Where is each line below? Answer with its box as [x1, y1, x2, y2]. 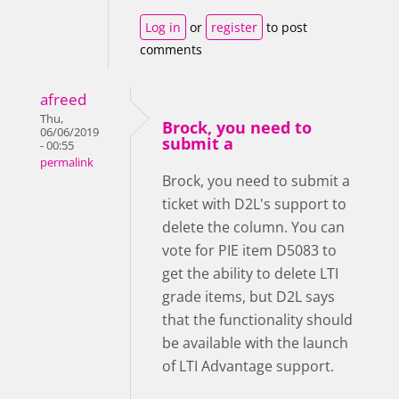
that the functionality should [162, 310, 353, 330]
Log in [145, 19, 181, 37]
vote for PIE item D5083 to [162, 240, 337, 261]
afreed [40, 89, 86, 110]
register [211, 19, 257, 37]
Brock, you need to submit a [162, 171, 350, 191]
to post [263, 19, 307, 37]
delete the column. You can [162, 217, 345, 238]
